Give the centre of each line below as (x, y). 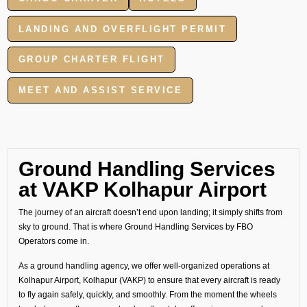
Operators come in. (53, 241)
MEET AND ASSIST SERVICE (100, 90)
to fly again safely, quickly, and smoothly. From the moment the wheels (147, 294)
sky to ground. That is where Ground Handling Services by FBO (135, 226)
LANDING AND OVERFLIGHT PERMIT (122, 29)
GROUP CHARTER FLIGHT (91, 60)
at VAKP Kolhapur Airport (142, 189)
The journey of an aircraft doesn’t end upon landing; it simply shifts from (150, 212)
